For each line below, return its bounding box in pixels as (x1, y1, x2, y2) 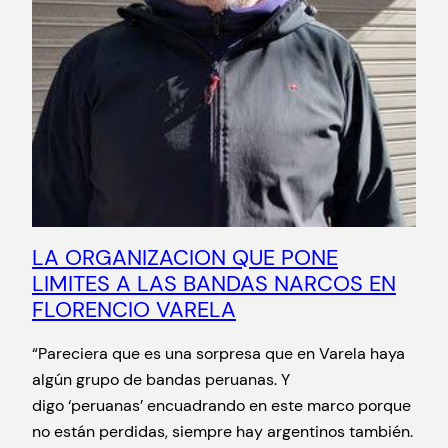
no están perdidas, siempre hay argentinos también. (32, 420, 413, 442)
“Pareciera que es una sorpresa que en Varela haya (32, 342, 405, 364)
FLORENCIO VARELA (32, 294, 236, 324)
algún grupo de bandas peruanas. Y (32, 368, 290, 390)
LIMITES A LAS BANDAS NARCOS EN (32, 268, 396, 298)
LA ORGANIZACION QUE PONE (32, 242, 338, 272)
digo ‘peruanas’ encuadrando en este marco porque (32, 394, 411, 416)
